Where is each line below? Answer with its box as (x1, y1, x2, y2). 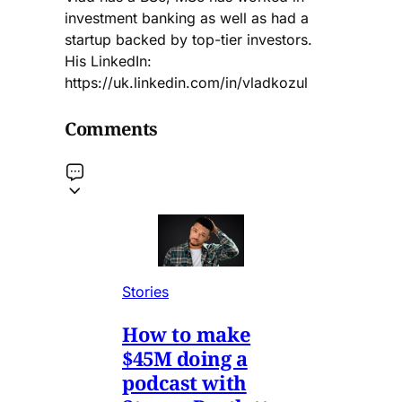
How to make (122, 319, 251, 347)
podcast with (122, 368, 247, 396)
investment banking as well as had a (65, 9, 309, 28)
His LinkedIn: (65, 52, 152, 71)
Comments (65, 116, 158, 141)
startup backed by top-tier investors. (65, 31, 312, 49)
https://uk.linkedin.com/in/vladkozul (65, 74, 308, 92)
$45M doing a (122, 344, 248, 371)
